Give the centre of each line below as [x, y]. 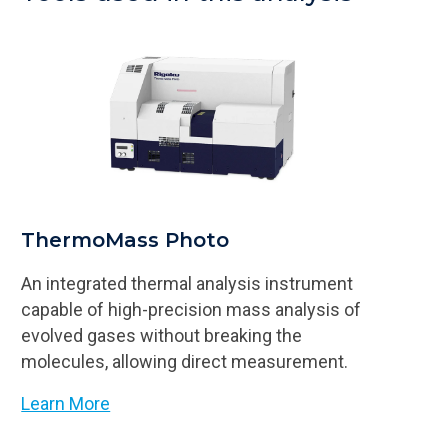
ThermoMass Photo [125, 239]
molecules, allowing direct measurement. [185, 361]
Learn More [66, 403]
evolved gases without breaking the [162, 335]
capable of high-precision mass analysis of [191, 309]
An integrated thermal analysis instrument [187, 283]
